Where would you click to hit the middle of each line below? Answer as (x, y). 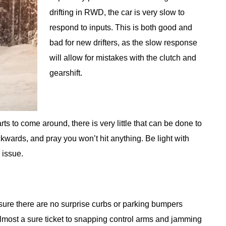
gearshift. (66, 73)
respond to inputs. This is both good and (121, 28)
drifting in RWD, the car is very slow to (117, 13)
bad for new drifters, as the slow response (123, 43)
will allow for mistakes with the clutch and (123, 58)
